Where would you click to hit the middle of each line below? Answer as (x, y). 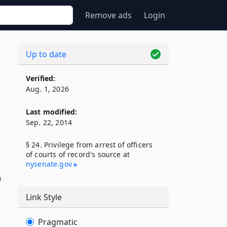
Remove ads (108, 15)
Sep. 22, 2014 (49, 122)
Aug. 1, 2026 (47, 89)
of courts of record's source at (78, 154)
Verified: (41, 78)
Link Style (44, 197)
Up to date (46, 54)
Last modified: (52, 112)
